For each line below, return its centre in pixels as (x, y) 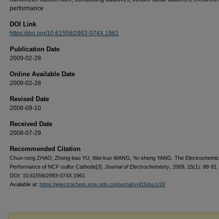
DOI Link (23, 24)
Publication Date (35, 49)
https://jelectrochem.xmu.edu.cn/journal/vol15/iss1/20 (102, 184)
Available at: (25, 184)
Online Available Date (42, 74)
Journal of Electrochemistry (137, 166)
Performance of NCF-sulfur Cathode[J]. (57, 166)
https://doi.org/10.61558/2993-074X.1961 (64, 33)
